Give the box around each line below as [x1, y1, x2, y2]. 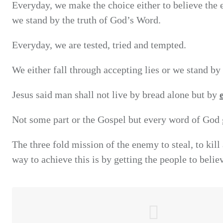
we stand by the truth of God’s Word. [12, 14, 161, 26]
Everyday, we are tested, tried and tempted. [12, 39, 186, 51]
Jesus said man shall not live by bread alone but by [12, 89, 220, 101]
